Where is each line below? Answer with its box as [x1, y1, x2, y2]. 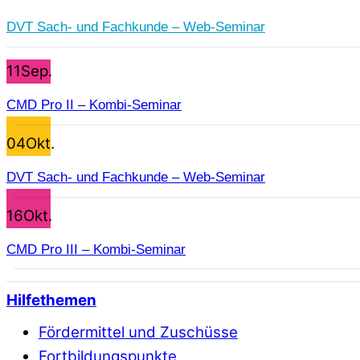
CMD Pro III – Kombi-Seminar [6, 241, 186, 257]
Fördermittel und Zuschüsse [39, 323, 238, 342]
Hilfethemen [6, 290, 96, 309]
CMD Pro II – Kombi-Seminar [6, 96, 182, 112]
